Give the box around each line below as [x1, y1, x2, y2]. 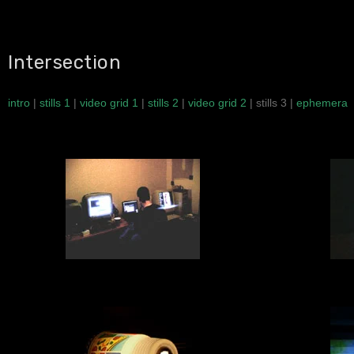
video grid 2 [188, 96, 247, 109]
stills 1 [40, 96, 70, 109]
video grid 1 [80, 96, 138, 109]
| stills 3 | [247, 96, 296, 109]
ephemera [296, 96, 348, 109]
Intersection [8, 51, 121, 73]
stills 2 [148, 96, 179, 109]
